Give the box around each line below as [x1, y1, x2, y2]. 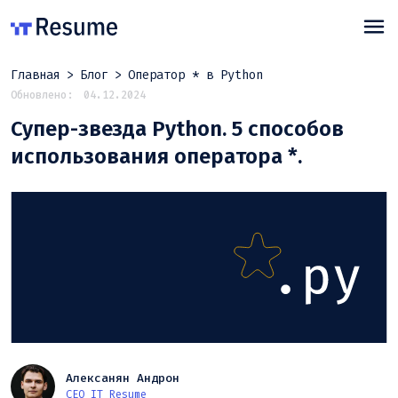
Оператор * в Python [128, 67, 263, 84]
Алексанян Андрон [66, 370, 179, 386]
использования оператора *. [11, 144, 302, 169]
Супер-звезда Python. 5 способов [11, 116, 344, 141]
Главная [11, 67, 60, 84]
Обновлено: [11, 88, 73, 102]
